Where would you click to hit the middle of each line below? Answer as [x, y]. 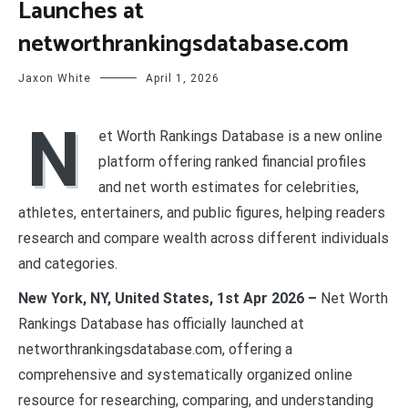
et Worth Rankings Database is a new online [240, 136]
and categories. [68, 263]
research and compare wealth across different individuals [204, 238]
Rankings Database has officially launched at [161, 323]
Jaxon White [55, 78]
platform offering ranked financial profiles [232, 161]
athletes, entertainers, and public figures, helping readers [202, 212]
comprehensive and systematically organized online [185, 374]
